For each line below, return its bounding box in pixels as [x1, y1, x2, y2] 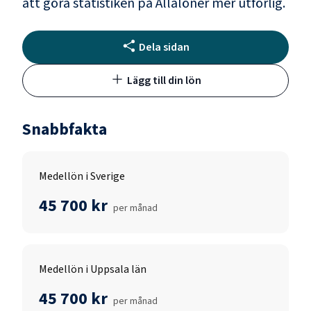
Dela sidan [138, 39, 190, 55]
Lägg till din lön [126, 72, 201, 88]
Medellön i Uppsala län [39, 261, 146, 277]
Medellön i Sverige [39, 168, 125, 184]
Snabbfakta [22, 117, 107, 142]
